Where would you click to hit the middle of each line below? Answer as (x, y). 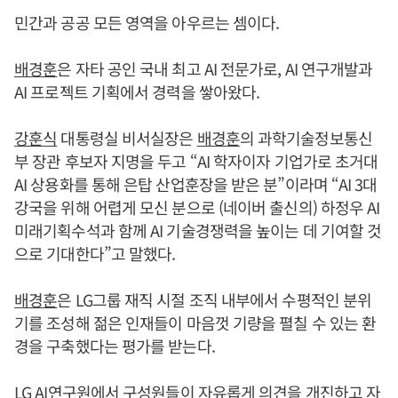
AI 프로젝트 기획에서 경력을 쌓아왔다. (137, 92)
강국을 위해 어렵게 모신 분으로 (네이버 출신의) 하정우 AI (197, 207)
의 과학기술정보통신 (306, 138)
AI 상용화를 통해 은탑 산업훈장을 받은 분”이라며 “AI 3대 (196, 184)
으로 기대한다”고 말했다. (95, 253)
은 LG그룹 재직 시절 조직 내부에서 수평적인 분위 (215, 299)
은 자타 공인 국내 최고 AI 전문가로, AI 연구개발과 (215, 68)
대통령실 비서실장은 (127, 138)
